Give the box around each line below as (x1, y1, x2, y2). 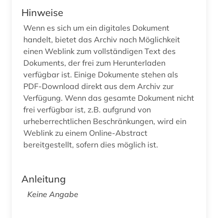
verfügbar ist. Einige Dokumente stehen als (23, 70, 178, 80)
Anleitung (21, 173, 66, 185)
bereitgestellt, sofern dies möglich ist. (23, 140, 158, 150)
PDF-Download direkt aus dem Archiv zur (23, 81, 174, 91)
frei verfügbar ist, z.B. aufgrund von (23, 105, 151, 115)
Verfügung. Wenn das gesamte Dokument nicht (23, 93, 194, 103)
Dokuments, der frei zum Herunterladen (23, 58, 165, 68)
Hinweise (21, 6, 63, 19)
